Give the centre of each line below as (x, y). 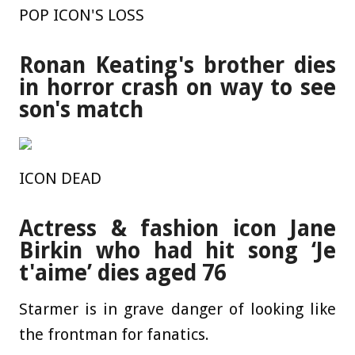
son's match (81, 109)
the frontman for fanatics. (114, 334)
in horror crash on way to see (177, 87)
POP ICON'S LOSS (82, 15)
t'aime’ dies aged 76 (122, 273)
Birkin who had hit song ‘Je (177, 250)
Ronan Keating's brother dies (177, 65)
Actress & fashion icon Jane (177, 228)
